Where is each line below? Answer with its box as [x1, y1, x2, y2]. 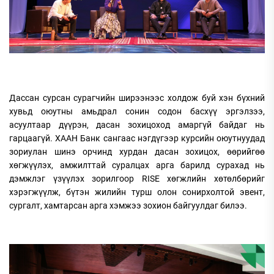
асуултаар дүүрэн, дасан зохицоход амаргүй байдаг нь [9, 120, 265, 130]
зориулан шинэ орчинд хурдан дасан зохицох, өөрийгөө [9, 147, 265, 157]
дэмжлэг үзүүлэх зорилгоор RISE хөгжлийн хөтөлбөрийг [9, 174, 265, 184]
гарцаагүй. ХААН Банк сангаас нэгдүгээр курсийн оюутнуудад [9, 133, 265, 144]
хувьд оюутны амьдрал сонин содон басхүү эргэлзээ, [9, 106, 265, 117]
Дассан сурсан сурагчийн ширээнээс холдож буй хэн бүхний [9, 93, 265, 103]
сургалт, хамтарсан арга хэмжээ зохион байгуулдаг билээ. [9, 201, 247, 211]
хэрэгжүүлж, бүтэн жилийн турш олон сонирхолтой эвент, [9, 187, 265, 198]
